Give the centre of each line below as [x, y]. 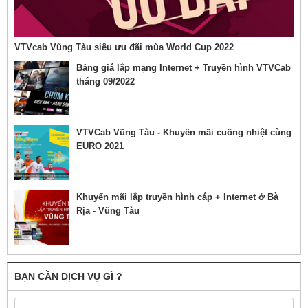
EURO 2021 [100, 146]
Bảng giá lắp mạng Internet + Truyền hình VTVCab [184, 68]
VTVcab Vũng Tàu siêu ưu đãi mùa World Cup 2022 [124, 47]
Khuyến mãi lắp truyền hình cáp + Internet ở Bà [177, 197]
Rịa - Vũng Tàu [108, 211]
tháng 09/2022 [106, 82]
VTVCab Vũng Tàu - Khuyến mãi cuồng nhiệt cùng [184, 133]
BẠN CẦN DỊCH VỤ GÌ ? [68, 277]
